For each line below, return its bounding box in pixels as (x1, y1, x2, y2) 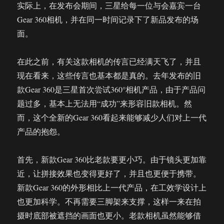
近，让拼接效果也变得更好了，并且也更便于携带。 (17, 168, 201, 178)
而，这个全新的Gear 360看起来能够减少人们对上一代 (17, 112, 207, 122)
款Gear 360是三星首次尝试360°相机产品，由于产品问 (17, 84, 206, 94)
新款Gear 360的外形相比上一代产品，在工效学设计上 (17, 182, 207, 192)
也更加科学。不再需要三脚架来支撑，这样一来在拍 (17, 196, 201, 206)
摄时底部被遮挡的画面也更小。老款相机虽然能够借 (17, 210, 201, 220)
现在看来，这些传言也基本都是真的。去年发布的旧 (17, 70, 201, 80)
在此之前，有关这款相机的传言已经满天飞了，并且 (17, 56, 201, 66)
